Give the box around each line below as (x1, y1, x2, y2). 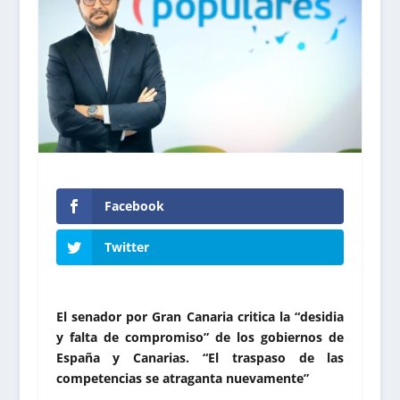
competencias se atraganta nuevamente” (55, 370, 309, 387)
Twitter (104, 238, 149, 256)
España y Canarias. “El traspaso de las (55, 349, 345, 367)
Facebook (104, 196, 164, 214)
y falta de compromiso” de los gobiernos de (55, 329, 345, 346)
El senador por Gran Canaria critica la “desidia (55, 308, 345, 326)
